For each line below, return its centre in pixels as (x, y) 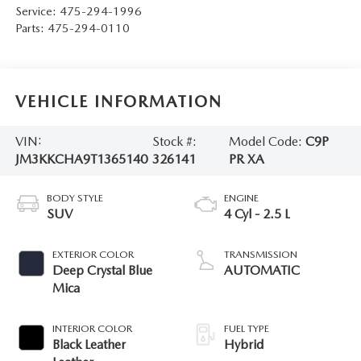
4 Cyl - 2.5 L (257, 214)
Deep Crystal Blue (102, 270)
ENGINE (241, 197)
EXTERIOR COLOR (93, 254)
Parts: (31, 28)
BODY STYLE (75, 197)
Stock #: (174, 141)
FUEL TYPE (247, 328)
